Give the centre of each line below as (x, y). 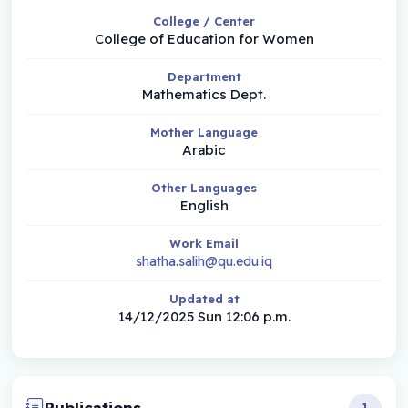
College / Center (204, 20)
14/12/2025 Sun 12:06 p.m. (204, 316)
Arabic (204, 149)
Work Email (204, 243)
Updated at (204, 298)
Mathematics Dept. (204, 94)
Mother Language (204, 132)
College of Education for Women (204, 38)
